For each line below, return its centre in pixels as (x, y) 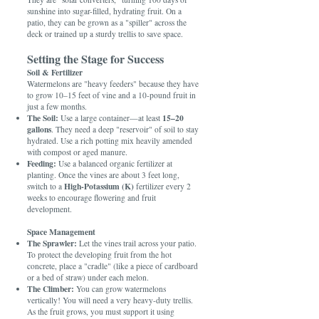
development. (49, 209)
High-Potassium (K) (99, 186)
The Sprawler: (52, 243)
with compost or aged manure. (77, 152)
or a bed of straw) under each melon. (88, 277)
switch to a (46, 186)
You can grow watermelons (120, 289)
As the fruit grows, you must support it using (101, 312)
